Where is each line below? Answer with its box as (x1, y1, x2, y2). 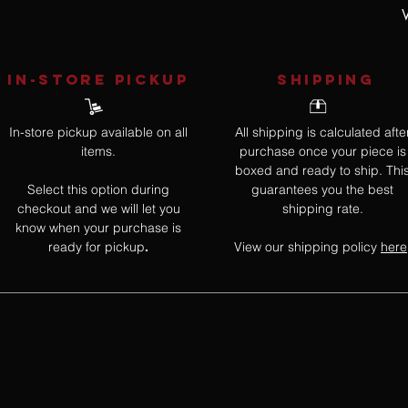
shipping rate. (281, 200, 363, 218)
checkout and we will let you (16, 200, 180, 218)
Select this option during (27, 181, 169, 199)
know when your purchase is (15, 219, 181, 237)
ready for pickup (48, 239, 145, 256)
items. (81, 143, 116, 160)
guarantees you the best (251, 181, 393, 199)
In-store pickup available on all (9, 124, 188, 141)
